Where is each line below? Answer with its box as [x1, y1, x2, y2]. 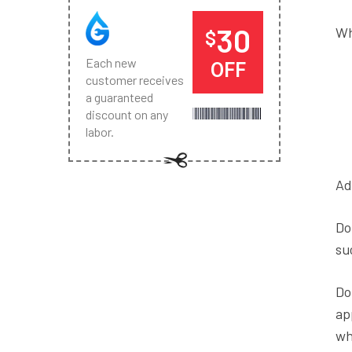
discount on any [86, 107, 168, 122]
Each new [86, 55, 137, 70]
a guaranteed [86, 90, 153, 104]
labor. [86, 124, 114, 139]
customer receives [86, 72, 184, 87]
